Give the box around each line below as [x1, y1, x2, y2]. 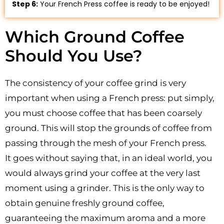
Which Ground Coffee [5, 26, 184, 46]
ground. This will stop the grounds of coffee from [5, 122, 212, 133]
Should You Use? [5, 45, 142, 65]
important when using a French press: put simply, [5, 92, 214, 103]
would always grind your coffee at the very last [5, 167, 200, 178]
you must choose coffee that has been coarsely [5, 107, 202, 118]
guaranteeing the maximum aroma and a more [5, 212, 205, 223]
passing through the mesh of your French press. [5, 137, 206, 148]
